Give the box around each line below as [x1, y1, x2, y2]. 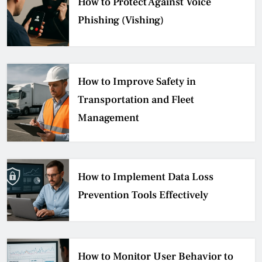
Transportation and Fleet [78, 92, 194, 106]
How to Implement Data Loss [78, 170, 213, 184]
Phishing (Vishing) [78, 13, 164, 27]
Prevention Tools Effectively [78, 188, 208, 202]
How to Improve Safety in [78, 74, 196, 88]
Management [78, 111, 139, 125]
